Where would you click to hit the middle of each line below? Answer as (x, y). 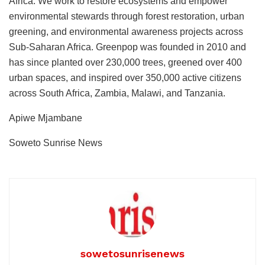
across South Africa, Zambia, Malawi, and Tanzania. (117, 93)
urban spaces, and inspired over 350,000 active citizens (125, 77)
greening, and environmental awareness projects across (126, 31)
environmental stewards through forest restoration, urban (127, 16)
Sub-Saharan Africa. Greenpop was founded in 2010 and (127, 47)
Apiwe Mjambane (46, 118)
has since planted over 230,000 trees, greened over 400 (125, 62)
